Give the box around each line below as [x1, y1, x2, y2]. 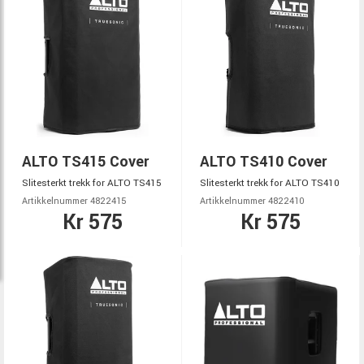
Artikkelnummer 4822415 [22, 195, 126, 207]
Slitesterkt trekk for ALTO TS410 [200, 176, 340, 190]
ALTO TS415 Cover [22, 151, 149, 172]
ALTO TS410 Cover [200, 151, 327, 172]
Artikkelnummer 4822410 [200, 195, 305, 207]
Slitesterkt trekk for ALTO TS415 [22, 176, 162, 190]
